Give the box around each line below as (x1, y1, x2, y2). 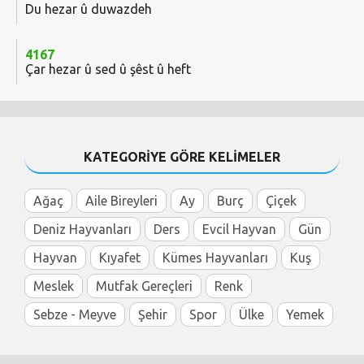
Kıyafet (99, 250, 141, 266)
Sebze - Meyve (33, 307, 116, 323)
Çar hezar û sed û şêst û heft (25, 62, 191, 77)
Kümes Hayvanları (162, 250, 268, 266)
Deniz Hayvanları (33, 222, 132, 237)
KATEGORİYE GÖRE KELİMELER (84, 149, 280, 165)
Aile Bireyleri (85, 193, 158, 209)
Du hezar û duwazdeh (25, 2, 152, 17)
